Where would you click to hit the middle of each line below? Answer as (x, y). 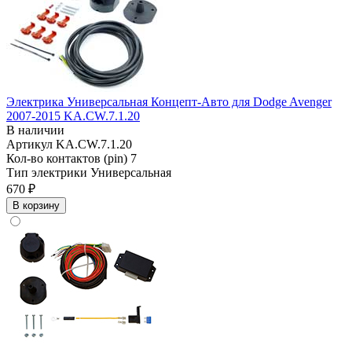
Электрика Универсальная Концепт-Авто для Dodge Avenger (169, 102)
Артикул (31, 145)
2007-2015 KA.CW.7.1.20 (73, 116)
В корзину (36, 206)
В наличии (35, 130)
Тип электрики (48, 173)
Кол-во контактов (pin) (68, 159)
